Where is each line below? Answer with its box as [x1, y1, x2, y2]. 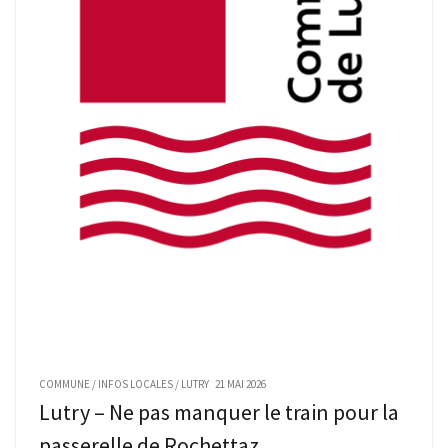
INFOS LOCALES [98, 376, 173, 391]
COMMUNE [39, 376, 90, 391]
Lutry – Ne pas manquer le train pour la [39, 397, 399, 426]
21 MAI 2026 [215, 376, 266, 391]
